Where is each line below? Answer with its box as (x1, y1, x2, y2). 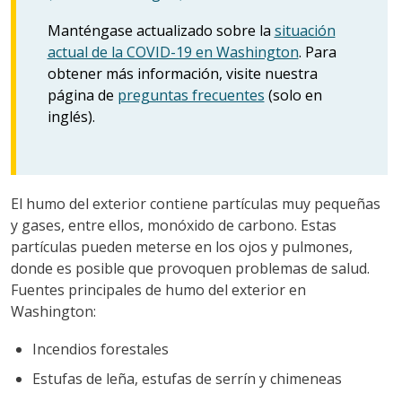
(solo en (264, 84, 322, 105)
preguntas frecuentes (117, 84, 265, 105)
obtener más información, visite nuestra (47, 63, 318, 83)
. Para (298, 41, 336, 62)
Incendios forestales (31, 338, 169, 359)
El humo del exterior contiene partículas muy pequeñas (10, 193, 380, 214)
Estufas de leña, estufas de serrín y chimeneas (31, 368, 342, 389)
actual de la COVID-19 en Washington (47, 41, 299, 62)
